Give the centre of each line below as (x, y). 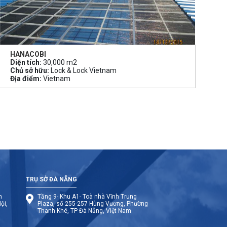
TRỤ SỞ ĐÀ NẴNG (51, 179)
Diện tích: (26, 62)
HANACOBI (28, 54)
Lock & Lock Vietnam (83, 70)
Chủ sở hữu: (30, 70)
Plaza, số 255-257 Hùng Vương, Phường (92, 203)
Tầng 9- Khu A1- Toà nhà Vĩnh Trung (87, 196)
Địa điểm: (26, 78)
